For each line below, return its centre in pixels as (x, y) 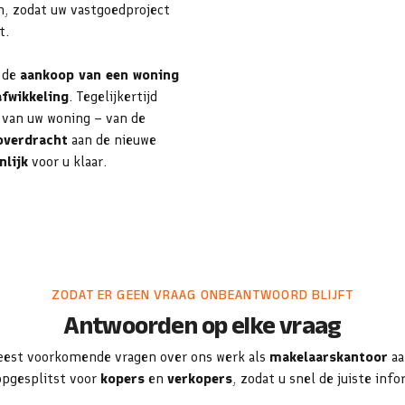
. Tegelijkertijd (113, 96)
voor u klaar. (67, 161)
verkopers (199, 378)
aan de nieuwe (112, 140)
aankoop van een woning (99, 75)
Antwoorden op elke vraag (202, 325)
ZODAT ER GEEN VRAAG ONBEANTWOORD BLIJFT (202, 295)
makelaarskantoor (329, 357)
